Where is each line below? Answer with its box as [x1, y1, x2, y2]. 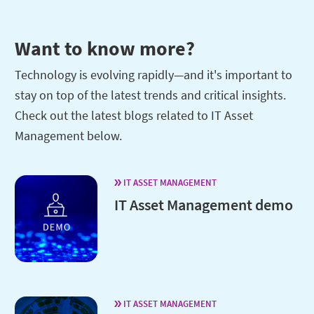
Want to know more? [15, 36, 195, 62]
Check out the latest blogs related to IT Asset [15, 107, 253, 124]
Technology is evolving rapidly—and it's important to [15, 67, 292, 83]
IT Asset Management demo [114, 195, 293, 215]
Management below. [15, 128, 122, 144]
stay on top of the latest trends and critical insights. [15, 87, 286, 104]
